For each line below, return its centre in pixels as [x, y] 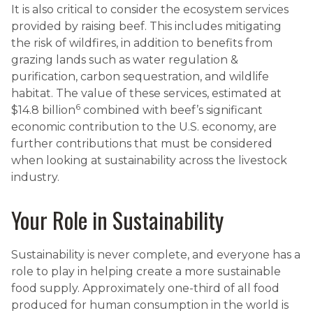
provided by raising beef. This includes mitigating [146, 27]
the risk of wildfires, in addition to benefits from [142, 43]
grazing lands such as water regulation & [125, 60]
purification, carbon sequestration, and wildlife [140, 77]
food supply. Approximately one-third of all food [145, 289]
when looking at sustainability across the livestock [149, 161]
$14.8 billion [43, 110]
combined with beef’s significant [172, 110]
